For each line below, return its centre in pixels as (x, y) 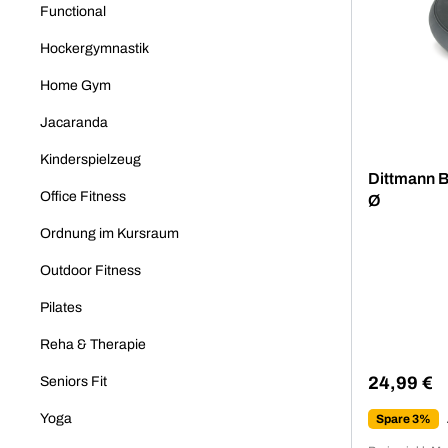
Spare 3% (403, 418)
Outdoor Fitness (90, 270)
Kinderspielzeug (90, 159)
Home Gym (75, 85)
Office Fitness (83, 196)
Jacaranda (74, 122)
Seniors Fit (73, 381)
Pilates (61, 307)
